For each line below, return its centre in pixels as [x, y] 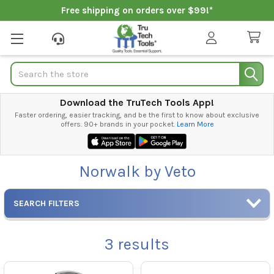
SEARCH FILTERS [46, 203]
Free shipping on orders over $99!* [137, 10]
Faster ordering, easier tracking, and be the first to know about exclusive [137, 115]
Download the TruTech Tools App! [137, 102]
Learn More [195, 124]
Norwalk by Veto [137, 171]
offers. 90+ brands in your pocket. [118, 124]
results [142, 244]
